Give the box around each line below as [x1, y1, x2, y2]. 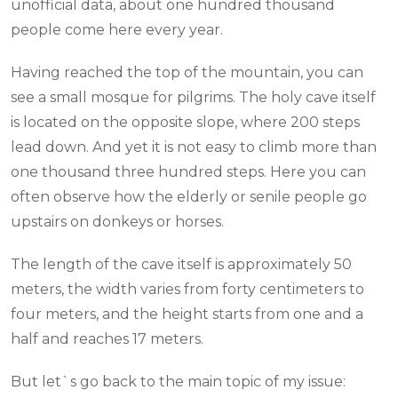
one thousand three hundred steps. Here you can [11, 163, 366, 181]
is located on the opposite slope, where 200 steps [11, 114, 360, 131]
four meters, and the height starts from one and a [11, 306, 363, 323]
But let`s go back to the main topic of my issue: [11, 373, 346, 391]
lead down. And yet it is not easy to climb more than [11, 139, 377, 156]
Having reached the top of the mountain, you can [11, 64, 363, 82]
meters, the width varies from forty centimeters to [11, 281, 364, 298]
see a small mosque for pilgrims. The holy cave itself [11, 89, 376, 107]
